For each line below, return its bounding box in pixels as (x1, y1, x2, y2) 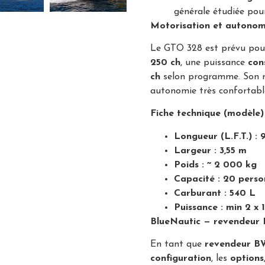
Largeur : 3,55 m (174, 146, 247, 156)
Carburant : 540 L (174, 188, 256, 198)
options (230, 254, 264, 264)
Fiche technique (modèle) (150, 109, 264, 119)
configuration (150, 254, 211, 264)
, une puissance (180, 57, 248, 67)
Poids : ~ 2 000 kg (174, 160, 257, 170)
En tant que (150, 240, 205, 250)
